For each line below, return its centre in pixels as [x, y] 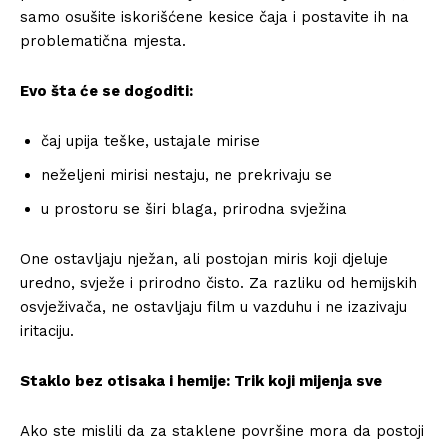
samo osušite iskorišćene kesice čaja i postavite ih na [214, 17]
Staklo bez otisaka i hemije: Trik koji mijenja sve [201, 381]
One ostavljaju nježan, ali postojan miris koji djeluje [204, 259]
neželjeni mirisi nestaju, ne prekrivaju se [186, 175]
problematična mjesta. [103, 41]
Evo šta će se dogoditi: [106, 91]
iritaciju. [47, 331]
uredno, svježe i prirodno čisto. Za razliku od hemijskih [218, 283]
